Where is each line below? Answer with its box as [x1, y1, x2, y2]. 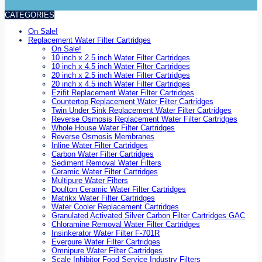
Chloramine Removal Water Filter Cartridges [51, 220, 200, 229]
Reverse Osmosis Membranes [51, 132, 154, 142]
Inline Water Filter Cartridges [51, 141, 148, 150]
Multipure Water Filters [51, 176, 128, 185]
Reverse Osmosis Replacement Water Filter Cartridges [51, 115, 237, 124]
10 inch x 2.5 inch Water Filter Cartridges [51, 53, 190, 63]
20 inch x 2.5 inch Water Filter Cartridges [51, 71, 190, 80]
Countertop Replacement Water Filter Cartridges [51, 97, 213, 106]
